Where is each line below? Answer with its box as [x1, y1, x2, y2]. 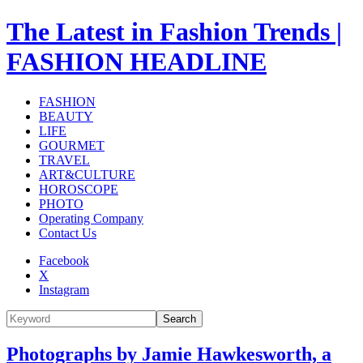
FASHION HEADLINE [6, 47, 267, 77]
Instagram [39, 282, 89, 297]
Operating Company [39, 211, 143, 225]
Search [163, 312, 196, 325]
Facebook [39, 253, 89, 267]
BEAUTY [39, 109, 93, 123]
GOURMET [39, 138, 105, 152]
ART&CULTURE [39, 167, 135, 181]
